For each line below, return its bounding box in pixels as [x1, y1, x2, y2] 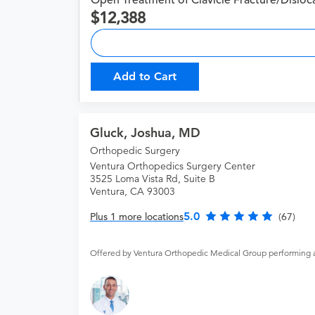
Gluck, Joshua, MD [90, 124, 200, 141]
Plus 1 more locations [90, 210, 184, 224]
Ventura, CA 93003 [90, 185, 175, 198]
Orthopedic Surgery [90, 144, 180, 157]
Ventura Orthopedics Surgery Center [90, 160, 255, 173]
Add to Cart [113, 70, 176, 84]
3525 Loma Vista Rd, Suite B [90, 172, 215, 186]
